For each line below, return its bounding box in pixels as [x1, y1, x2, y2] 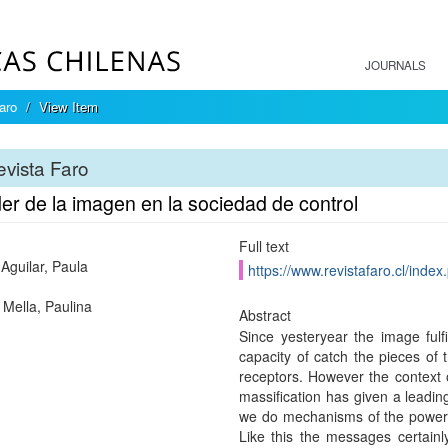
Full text [238, 236, 289, 256]
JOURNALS [365, 57, 426, 73]
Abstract [238, 305, 291, 325]
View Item [39, 97, 98, 116]
